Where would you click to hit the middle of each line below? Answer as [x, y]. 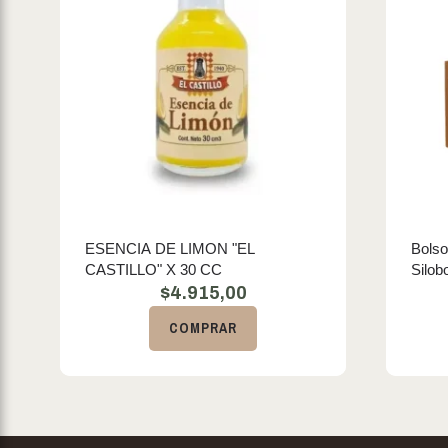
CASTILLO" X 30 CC [153, 269]
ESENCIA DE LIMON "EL [170, 248]
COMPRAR [203, 328]
